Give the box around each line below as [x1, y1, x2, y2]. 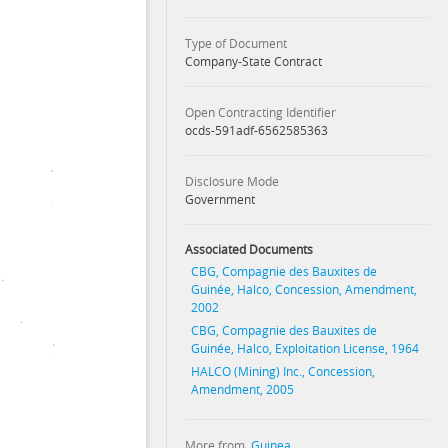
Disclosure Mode [184, 173, 279, 189]
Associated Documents [184, 241, 313, 257]
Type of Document [184, 35, 287, 51]
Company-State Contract [184, 53, 322, 69]
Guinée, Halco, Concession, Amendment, [191, 281, 418, 297]
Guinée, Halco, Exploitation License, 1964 [191, 340, 420, 356]
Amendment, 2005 [191, 381, 295, 397]
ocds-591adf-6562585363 [184, 122, 328, 138]
